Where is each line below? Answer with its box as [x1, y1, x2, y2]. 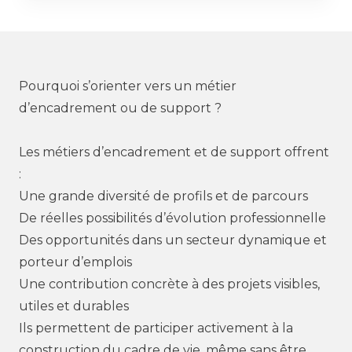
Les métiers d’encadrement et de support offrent [19, 145, 329, 159]
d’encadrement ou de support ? [19, 101, 222, 115]
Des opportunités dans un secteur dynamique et [19, 233, 327, 247]
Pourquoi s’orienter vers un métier [19, 79, 236, 93]
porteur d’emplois [19, 255, 132, 269]
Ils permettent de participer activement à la [19, 321, 293, 335]
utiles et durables [19, 299, 129, 313]
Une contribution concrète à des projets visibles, [19, 277, 320, 291]
